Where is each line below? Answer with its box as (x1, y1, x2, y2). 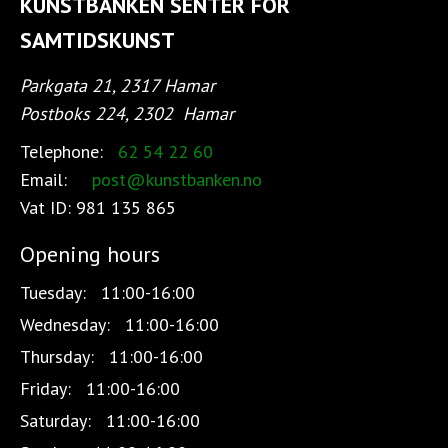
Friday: (20, 377, 71, 401)
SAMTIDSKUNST (20, 25, 175, 54)
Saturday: (20, 409, 91, 433)
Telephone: (20, 140, 108, 164)
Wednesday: (20, 313, 110, 337)
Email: (20, 168, 72, 192)
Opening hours (20, 240, 160, 269)
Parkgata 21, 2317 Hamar (20, 74, 215, 98)
